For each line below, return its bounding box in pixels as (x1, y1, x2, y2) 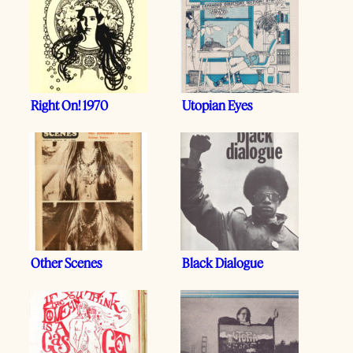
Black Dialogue (182, 255, 263, 271)
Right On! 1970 (31, 98, 108, 113)
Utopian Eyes (182, 98, 252, 113)
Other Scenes (31, 255, 102, 271)
